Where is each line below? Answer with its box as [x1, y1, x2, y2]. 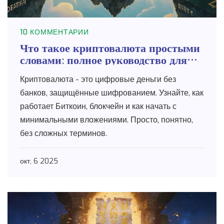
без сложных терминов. [20, 128, 107, 139]
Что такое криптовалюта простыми [20, 39, 200, 55]
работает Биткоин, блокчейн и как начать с [20, 101, 176, 112]
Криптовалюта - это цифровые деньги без [20, 74, 176, 85]
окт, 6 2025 [20, 156, 58, 166]
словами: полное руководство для [20, 51, 187, 67]
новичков [20, 63, 67, 79]
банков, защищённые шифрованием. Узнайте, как [20, 87, 203, 98]
